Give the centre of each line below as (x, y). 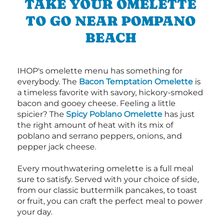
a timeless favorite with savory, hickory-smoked (110, 93)
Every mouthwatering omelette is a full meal (105, 169)
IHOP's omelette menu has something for (100, 71)
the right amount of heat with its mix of (95, 125)
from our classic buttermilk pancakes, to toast (107, 190)
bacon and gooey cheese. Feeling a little (96, 104)
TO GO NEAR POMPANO (110, 21)
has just (179, 114)
